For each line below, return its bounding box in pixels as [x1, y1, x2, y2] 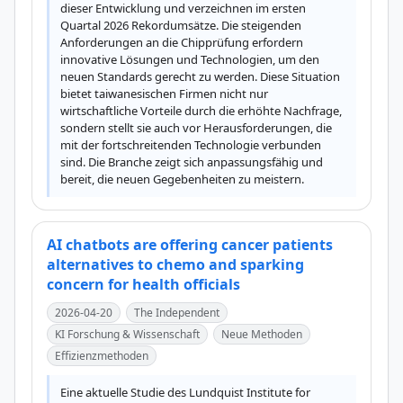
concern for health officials [47, 274, 240, 294]
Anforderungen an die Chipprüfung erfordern [60, 34, 303, 50]
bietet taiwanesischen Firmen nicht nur [60, 85, 268, 102]
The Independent [134, 305, 219, 320]
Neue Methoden [221, 327, 302, 342]
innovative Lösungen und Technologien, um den [60, 51, 319, 67]
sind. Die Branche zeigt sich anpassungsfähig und [60, 154, 323, 170]
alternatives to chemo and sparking [47, 255, 304, 274]
